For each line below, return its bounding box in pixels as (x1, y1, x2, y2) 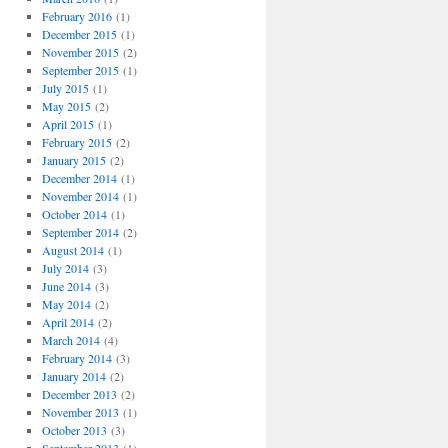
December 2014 (41, 170, 117, 187)
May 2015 (41, 98, 91, 115)
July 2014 (41, 260, 89, 277)
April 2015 (41, 116, 94, 133)
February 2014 (41, 350, 112, 367)
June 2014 (41, 278, 91, 295)
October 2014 (41, 206, 107, 223)
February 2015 (41, 134, 112, 151)
